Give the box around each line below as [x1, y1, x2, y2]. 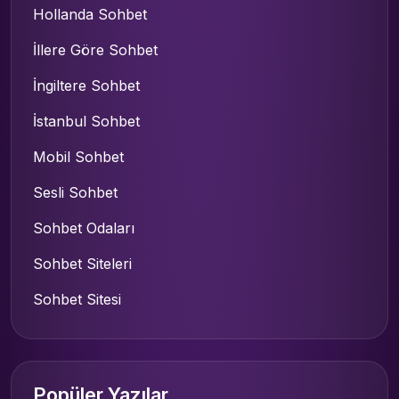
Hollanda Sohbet [33, 4, 147, 23]
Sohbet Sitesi [33, 289, 121, 308]
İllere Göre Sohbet [33, 40, 158, 59]
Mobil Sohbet [33, 147, 124, 166]
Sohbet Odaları [33, 218, 134, 237]
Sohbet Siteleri [33, 254, 132, 273]
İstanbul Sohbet [33, 111, 140, 130]
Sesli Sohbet [33, 183, 118, 201]
